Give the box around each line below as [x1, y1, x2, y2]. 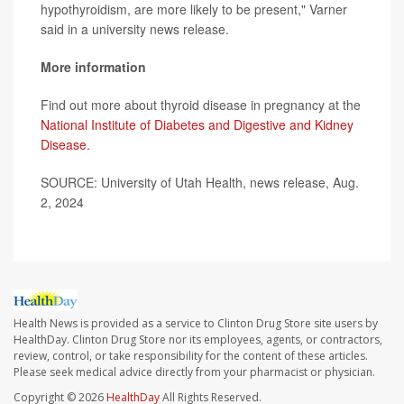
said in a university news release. [41, 20, 229, 38]
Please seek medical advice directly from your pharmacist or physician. [14, 364, 375, 381]
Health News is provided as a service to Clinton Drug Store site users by [14, 316, 378, 332]
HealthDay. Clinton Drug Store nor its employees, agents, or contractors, [14, 332, 382, 348]
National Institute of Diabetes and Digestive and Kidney [41, 115, 353, 133]
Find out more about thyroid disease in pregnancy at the [41, 96, 361, 114]
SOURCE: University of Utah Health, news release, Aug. [41, 173, 359, 191]
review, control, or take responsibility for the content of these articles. [14, 348, 368, 364]
